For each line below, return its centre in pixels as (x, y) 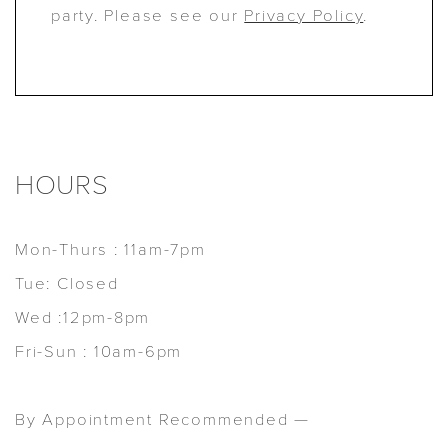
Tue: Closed (67, 283)
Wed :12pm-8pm (83, 317)
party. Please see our (147, 15)
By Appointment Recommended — (163, 419)
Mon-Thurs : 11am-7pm (110, 249)
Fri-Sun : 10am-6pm (99, 351)
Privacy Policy (304, 15)
